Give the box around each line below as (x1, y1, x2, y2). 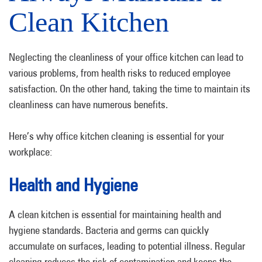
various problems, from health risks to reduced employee (9, 67, 230, 79)
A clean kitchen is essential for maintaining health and (9, 208, 221, 220)
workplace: (9, 146, 53, 158)
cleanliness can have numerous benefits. (9, 98, 173, 111)
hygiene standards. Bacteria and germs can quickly (9, 224, 209, 236)
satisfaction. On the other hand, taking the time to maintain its (9, 82, 250, 95)
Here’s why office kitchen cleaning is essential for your (9, 130, 224, 142)
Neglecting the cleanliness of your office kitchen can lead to (9, 51, 243, 63)
